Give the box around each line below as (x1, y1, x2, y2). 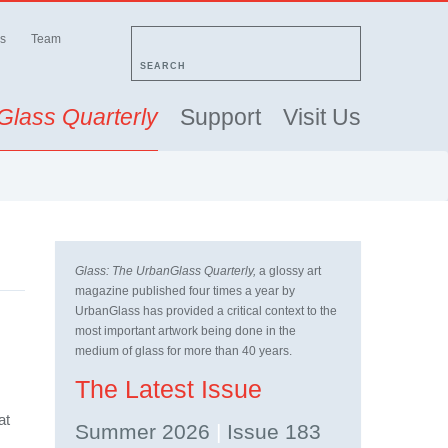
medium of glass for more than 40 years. (75, 343, 292, 358)
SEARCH (140, 61, 186, 71)
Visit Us (283, 104, 361, 130)
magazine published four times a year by (75, 283, 295, 298)
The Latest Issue (75, 376, 262, 403)
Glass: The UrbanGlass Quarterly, (75, 263, 259, 278)
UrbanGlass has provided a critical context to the (75, 303, 337, 318)
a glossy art (259, 263, 321, 278)
